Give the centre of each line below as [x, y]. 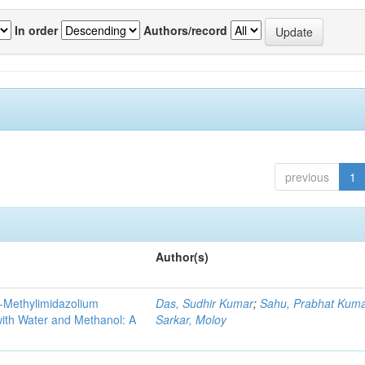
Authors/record [185, 30]
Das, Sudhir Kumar [205, 303]
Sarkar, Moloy [191, 320]
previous [307, 177]
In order [36, 30]
